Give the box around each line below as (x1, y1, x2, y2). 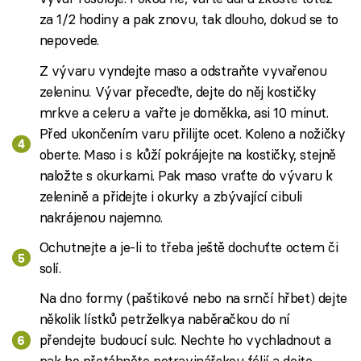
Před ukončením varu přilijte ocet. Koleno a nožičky (39, 124, 346, 142)
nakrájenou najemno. (39, 208, 163, 226)
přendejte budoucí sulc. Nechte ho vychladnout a (39, 331, 331, 348)
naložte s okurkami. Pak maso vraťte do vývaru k (39, 166, 333, 184)
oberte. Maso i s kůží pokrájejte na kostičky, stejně (39, 145, 336, 163)
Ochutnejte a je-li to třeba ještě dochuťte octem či (39, 238, 338, 255)
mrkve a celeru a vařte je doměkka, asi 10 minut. (39, 103, 329, 121)
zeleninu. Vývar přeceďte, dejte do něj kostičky (39, 82, 317, 100)
